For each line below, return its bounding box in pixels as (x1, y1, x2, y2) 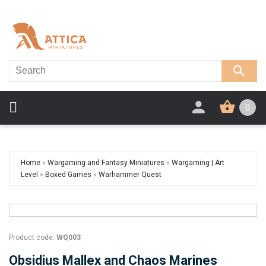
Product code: (9, 233, 55, 242)
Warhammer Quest (99, 170, 161, 179)
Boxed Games (45, 170, 91, 179)
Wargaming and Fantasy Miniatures (47, 158, 164, 167)
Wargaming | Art (172, 158, 224, 167)
